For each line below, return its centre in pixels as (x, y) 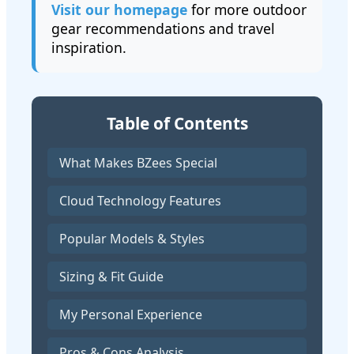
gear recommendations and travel (163, 28)
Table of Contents (177, 123)
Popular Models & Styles (132, 239)
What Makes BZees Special (138, 163)
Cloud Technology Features (140, 201)
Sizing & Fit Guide (111, 277)
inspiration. (89, 47)
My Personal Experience (131, 315)
